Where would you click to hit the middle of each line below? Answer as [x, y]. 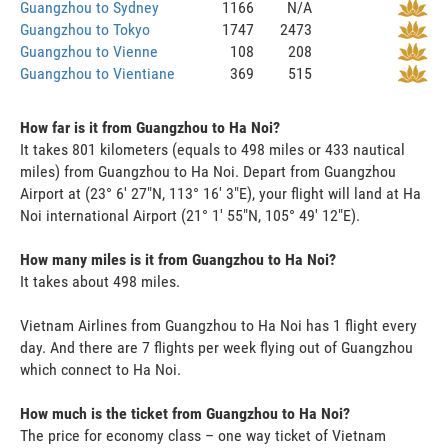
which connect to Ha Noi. [100, 369]
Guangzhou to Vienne [89, 51]
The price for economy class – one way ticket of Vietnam [203, 435]
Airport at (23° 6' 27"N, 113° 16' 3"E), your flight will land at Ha [220, 193]
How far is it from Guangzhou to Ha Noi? [150, 127]
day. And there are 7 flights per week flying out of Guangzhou [216, 347]
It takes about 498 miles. [100, 281]
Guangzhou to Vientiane [97, 73]
